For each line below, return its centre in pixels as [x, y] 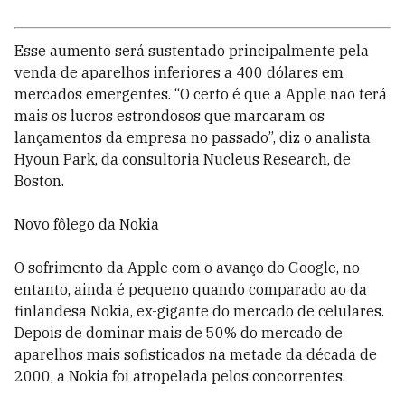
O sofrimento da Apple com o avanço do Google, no [187, 268]
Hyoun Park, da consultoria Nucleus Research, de [183, 159]
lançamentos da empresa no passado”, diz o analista [193, 137]
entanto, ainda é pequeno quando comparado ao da [191, 289]
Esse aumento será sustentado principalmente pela [192, 51]
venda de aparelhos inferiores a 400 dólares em [179, 72]
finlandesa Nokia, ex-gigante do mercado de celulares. [199, 311]
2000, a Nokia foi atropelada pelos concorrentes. [180, 376]
